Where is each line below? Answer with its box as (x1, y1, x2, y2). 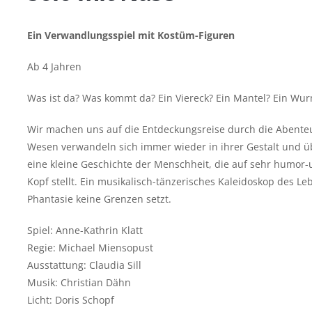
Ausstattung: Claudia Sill (27, 258, 141, 272)
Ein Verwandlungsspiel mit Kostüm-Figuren (27, 29, 235, 42)
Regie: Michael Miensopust (27, 241, 153, 254)
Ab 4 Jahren (27, 60, 81, 73)
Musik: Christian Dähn (27, 276, 131, 289)
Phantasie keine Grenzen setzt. (27, 192, 171, 205)
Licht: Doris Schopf (27, 293, 114, 306)
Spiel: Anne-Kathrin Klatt (27, 224, 143, 237)
